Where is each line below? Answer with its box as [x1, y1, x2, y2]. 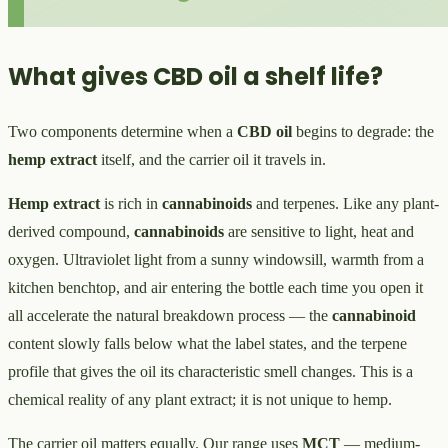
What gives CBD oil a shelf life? [8, 59, 383, 93]
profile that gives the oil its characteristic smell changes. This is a [8, 362, 413, 380]
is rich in [100, 194, 162, 212]
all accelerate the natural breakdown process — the [8, 306, 332, 324]
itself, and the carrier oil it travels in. [97, 150, 326, 168]
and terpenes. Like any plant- [252, 194, 439, 212]
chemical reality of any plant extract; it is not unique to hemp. [8, 390, 392, 408]
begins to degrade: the [292, 122, 434, 140]
